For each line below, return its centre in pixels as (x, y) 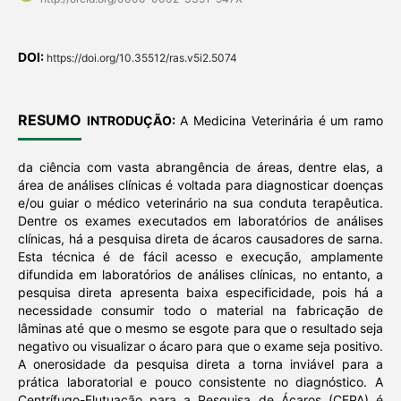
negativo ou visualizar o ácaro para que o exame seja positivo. (200, 346)
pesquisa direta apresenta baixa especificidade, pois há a (200, 293)
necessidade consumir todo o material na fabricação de (200, 311)
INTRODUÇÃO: (131, 121)
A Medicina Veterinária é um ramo (279, 121)
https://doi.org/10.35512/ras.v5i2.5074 (141, 58)
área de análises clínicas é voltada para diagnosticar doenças (200, 185)
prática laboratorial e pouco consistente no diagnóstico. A (200, 382)
